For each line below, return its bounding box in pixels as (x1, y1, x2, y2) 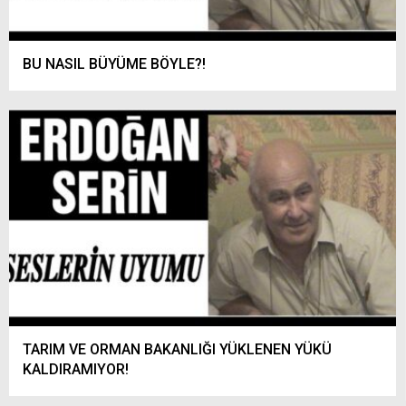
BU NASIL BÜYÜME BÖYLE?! (23, 54, 206, 72)
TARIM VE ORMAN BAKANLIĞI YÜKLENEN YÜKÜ (23, 341, 332, 359)
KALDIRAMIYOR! (23, 361, 129, 379)
